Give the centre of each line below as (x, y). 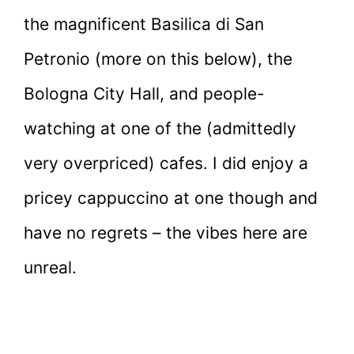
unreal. (50, 267)
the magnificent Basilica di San (144, 24)
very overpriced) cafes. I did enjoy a (166, 163)
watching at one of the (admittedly (160, 128)
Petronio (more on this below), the (158, 58)
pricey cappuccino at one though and (171, 198)
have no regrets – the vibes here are (166, 232)
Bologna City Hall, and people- (144, 93)
